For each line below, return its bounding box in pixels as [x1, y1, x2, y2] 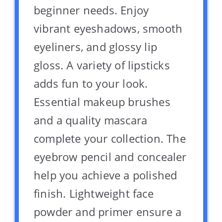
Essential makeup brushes [34, 94, 170, 109]
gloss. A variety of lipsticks [34, 57, 170, 72]
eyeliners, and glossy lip [34, 39, 157, 54]
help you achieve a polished [34, 167, 177, 182]
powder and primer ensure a [34, 204, 182, 219]
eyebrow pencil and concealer [34, 149, 187, 164]
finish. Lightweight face [34, 185, 154, 201]
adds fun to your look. [34, 75, 148, 91]
